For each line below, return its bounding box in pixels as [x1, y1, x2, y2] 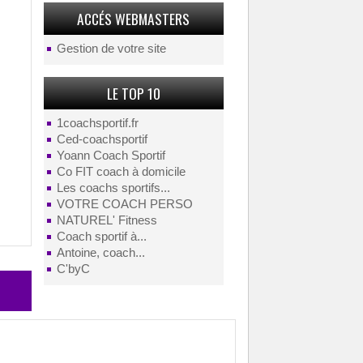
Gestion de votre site [56, 42, 166, 55]
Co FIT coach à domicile [56, 165, 186, 178]
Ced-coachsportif [56, 133, 147, 146]
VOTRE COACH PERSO [56, 198, 193, 211]
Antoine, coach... [56, 246, 145, 259]
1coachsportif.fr [56, 117, 139, 130]
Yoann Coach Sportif [56, 149, 165, 162]
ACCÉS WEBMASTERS [77, 8, 190, 29]
